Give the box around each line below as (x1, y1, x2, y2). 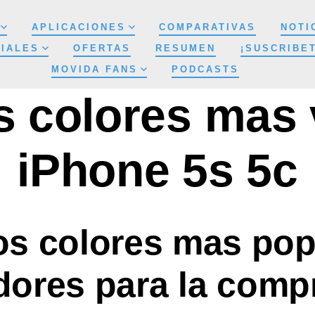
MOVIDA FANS (51, 64, 139, 75)
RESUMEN (155, 43, 216, 54)
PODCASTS (171, 64, 239, 75)
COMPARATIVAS (159, 22, 257, 33)
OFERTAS (73, 43, 131, 54)
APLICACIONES (31, 22, 126, 33)
